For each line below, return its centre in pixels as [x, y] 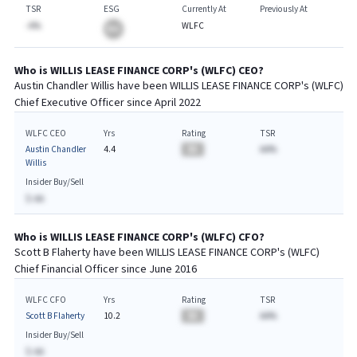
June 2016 [173, 269]
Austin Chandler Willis [64, 86]
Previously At [283, 9]
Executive [64, 103]
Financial [61, 269]
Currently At [204, 9]
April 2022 [177, 103]
